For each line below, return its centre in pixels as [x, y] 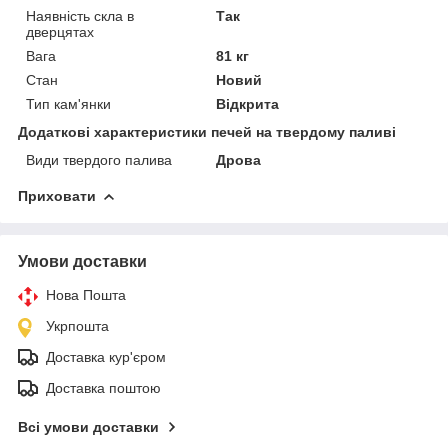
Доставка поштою [103, 387]
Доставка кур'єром [106, 356]
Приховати [57, 195]
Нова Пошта [86, 294]
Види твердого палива [99, 159]
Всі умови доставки [88, 426]
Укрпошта [77, 325]
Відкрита [248, 103]
